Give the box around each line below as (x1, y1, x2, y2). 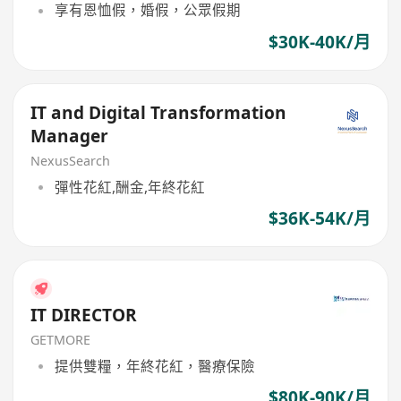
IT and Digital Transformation (30, 101, 287, 125)
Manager (30, 124, 109, 149)
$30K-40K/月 (268, 30, 371, 54)
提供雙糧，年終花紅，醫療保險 (54, 355, 255, 376)
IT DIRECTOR (30, 303, 138, 328)
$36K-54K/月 (268, 206, 371, 230)
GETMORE (30, 330, 91, 348)
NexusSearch (30, 152, 111, 170)
